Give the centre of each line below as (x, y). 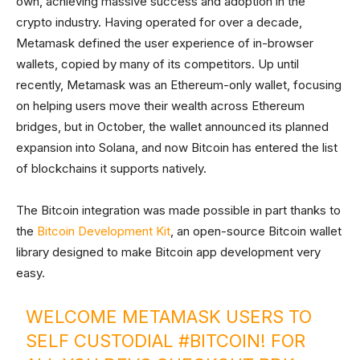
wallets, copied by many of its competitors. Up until (157, 64)
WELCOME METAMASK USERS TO (169, 317)
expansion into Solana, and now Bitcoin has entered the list (177, 147)
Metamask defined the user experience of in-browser (165, 43)
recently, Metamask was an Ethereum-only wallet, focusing (179, 85)
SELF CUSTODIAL (102, 341)
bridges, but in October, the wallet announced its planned (172, 127)
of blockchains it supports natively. (111, 168)
